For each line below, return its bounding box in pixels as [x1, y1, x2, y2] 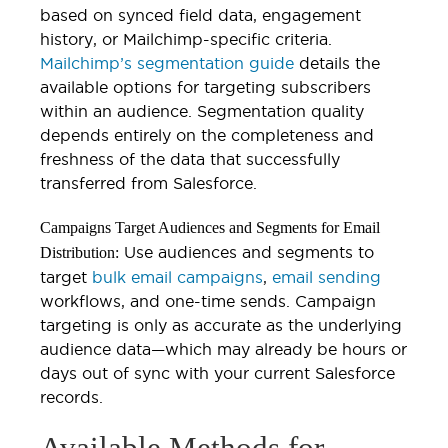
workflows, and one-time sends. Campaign [40, 291, 376, 310]
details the [294, 53, 380, 72]
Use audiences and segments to [119, 242, 374, 261]
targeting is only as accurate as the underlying [40, 315, 402, 334]
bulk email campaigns [92, 267, 263, 286]
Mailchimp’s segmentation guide [40, 53, 294, 72]
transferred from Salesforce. [40, 173, 257, 192]
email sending [272, 267, 381, 286]
